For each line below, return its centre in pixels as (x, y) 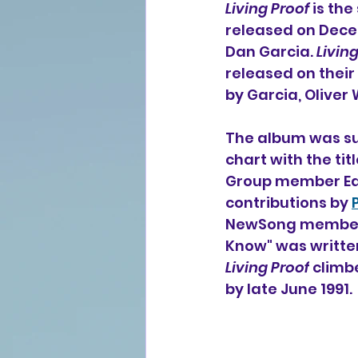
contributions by (288, 203)
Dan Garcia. (271, 52)
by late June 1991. (289, 289)
